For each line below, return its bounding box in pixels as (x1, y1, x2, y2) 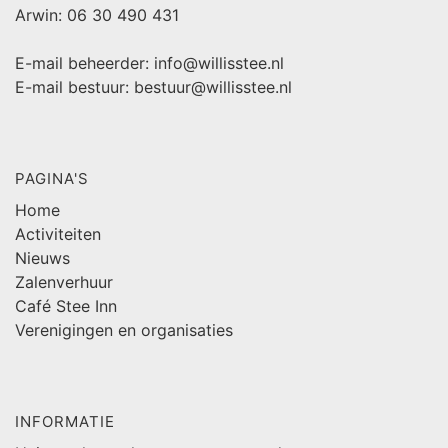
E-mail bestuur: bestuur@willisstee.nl (15, 76, 292, 97)
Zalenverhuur (15, 271, 113, 292)
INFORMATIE (15, 411, 115, 431)
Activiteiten (15, 223, 101, 244)
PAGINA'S (15, 168, 89, 188)
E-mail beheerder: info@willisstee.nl (15, 52, 284, 73)
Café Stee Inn (15, 295, 117, 316)
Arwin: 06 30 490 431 (15, 4, 179, 25)
